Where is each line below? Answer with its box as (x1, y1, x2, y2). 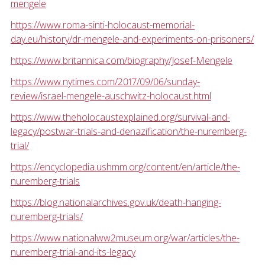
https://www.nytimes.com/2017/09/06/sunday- (10, 75, 200, 89)
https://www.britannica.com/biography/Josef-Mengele (10, 54, 232, 67)
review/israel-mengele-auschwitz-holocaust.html (10, 89, 211, 103)
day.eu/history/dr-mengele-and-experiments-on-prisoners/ (10, 33, 254, 46)
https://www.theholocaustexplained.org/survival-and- (10, 111, 230, 124)
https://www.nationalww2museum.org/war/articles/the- (10, 231, 240, 245)
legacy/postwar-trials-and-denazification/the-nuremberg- (10, 125, 247, 138)
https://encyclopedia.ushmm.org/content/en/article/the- (10, 160, 240, 174)
